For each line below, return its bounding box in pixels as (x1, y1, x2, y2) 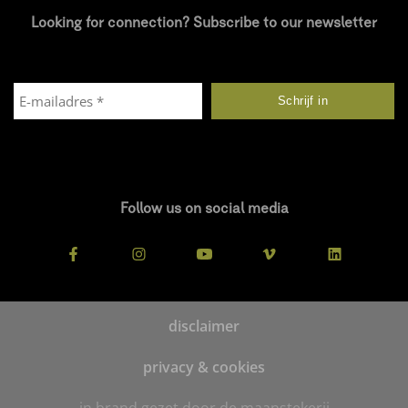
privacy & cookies (143, 356, 265, 377)
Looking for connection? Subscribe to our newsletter (31, 15, 377, 31)
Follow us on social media (119, 201, 289, 217)
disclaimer (168, 315, 240, 336)
